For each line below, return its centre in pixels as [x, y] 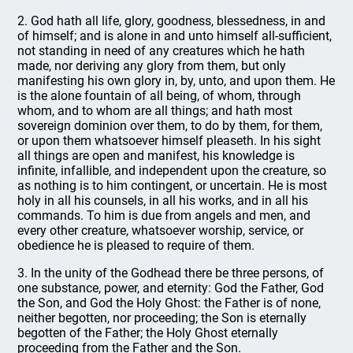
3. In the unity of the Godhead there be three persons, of [171, 273]
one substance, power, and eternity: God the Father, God [171, 288]
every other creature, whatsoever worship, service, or [161, 230]
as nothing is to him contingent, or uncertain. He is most [173, 186]
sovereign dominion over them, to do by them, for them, [170, 126]
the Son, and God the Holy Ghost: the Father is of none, [169, 303]
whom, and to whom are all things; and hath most [155, 111]
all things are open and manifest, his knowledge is [156, 156]
